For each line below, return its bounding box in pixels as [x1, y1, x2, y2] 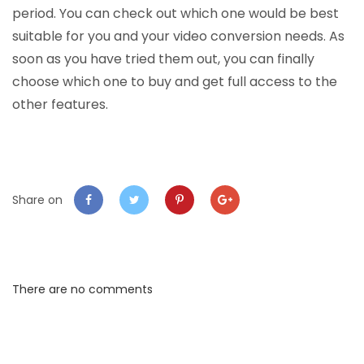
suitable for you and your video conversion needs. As [12, 27, 344, 46]
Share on [12, 192, 66, 209]
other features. [12, 95, 108, 115]
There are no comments [12, 281, 153, 298]
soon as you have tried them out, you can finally [12, 50, 314, 69]
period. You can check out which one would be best [12, 4, 339, 24]
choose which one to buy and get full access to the [12, 72, 337, 92]
